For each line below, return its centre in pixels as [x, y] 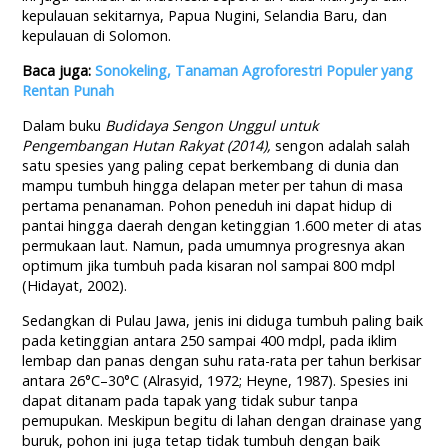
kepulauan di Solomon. [97, 36]
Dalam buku [64, 126]
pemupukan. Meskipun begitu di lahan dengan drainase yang [222, 421]
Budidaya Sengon [164, 126]
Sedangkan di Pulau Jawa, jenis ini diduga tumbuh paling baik [223, 321]
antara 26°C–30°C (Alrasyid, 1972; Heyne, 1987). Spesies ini [215, 381]
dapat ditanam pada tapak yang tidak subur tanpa [190, 401]
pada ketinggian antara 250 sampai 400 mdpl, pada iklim [210, 341]
